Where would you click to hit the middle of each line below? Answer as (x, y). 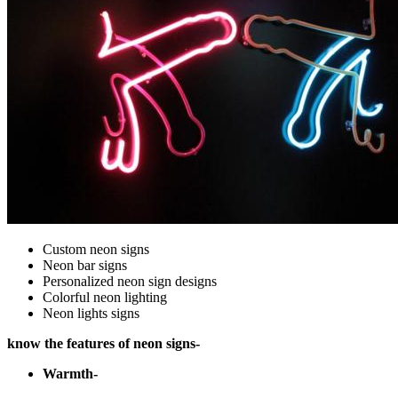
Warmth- (70, 373)
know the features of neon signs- (103, 343)
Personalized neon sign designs (130, 281)
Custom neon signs (96, 249)
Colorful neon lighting (105, 297)
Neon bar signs (85, 265)
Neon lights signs (91, 313)
